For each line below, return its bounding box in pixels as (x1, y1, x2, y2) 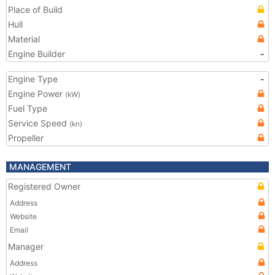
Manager (8, 241, 44, 252)
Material (8, 34, 40, 44)
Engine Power (8, 88, 65, 99)
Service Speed (8, 118, 69, 128)
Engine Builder (8, 48, 65, 59)
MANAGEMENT (9, 161, 71, 172)
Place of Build (8, 4, 63, 15)
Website (10, 212, 37, 221)
